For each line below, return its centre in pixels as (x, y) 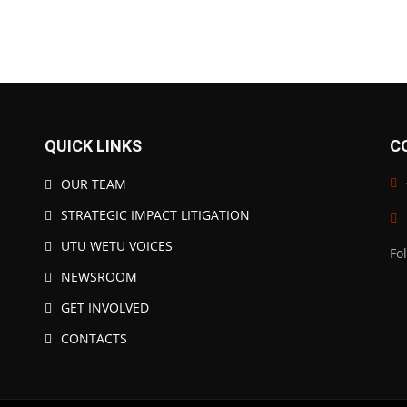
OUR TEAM (94, 184)
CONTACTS (94, 338)
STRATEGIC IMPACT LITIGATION (155, 215)
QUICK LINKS (93, 146)
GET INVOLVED (105, 308)
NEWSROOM (99, 277)
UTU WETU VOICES (117, 246)
